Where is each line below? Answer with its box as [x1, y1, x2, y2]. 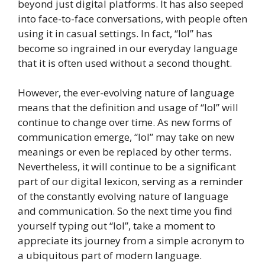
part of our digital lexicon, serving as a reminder [18, 174, 243, 189]
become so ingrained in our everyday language [18, 41, 238, 55]
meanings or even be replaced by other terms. [18, 145, 231, 159]
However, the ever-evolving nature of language [18, 86, 234, 100]
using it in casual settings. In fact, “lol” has [18, 26, 212, 40]
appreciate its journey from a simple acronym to [18, 234, 244, 248]
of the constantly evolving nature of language [18, 189, 228, 203]
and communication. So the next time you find [18, 204, 232, 218]
